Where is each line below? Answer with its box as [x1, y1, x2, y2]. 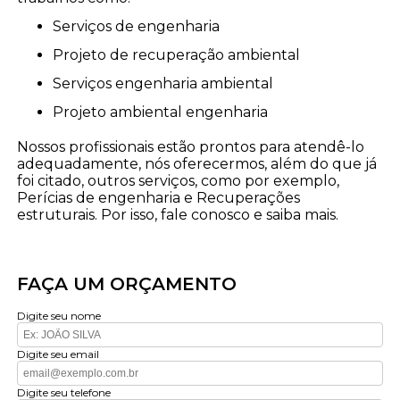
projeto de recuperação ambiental [63, 46, 301, 64]
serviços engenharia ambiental [62, 75, 274, 93]
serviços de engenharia [62, 18, 221, 36]
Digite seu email [17, 347, 100, 362]
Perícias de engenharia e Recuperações [17, 189, 301, 207]
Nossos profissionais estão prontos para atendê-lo [17, 138, 365, 156]
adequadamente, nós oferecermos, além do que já [17, 155, 378, 173]
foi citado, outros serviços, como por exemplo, [17, 172, 340, 190]
